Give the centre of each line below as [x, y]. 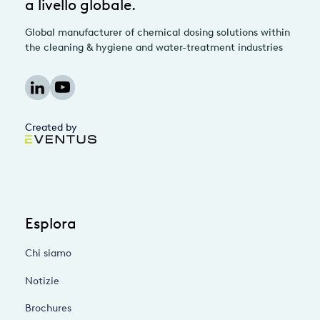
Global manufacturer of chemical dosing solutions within [157, 32]
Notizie [42, 281]
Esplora [51, 223]
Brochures [48, 308]
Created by [51, 127]
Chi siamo [48, 253]
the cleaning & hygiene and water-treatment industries [154, 47]
